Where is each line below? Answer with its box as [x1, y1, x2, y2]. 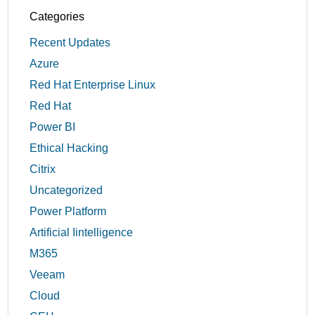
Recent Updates [30, 37, 111, 49]
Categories [30, 11, 85, 23]
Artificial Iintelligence [30, 226, 134, 239]
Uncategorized [30, 184, 103, 197]
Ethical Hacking [30, 142, 109, 155]
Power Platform [30, 205, 107, 218]
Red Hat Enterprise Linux [30, 79, 156, 91]
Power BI [30, 121, 76, 134]
